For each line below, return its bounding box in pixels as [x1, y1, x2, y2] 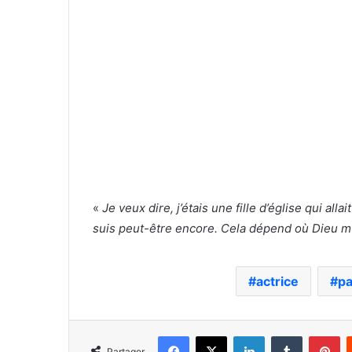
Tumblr [302, 328, 335, 342]
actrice [255, 273, 299, 289]
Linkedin [264, 328, 305, 342]
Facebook [189, 328, 236, 342]
